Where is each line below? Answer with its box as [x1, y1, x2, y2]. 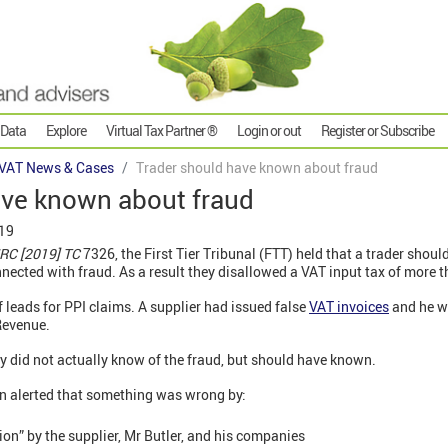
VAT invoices [309, 297, 389, 317]
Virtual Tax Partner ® [106, 121, 217, 141]
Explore [46, 121, 86, 141]
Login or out [237, 121, 301, 141]
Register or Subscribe [321, 121, 434, 141]
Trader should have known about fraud [136, 158, 378, 178]
